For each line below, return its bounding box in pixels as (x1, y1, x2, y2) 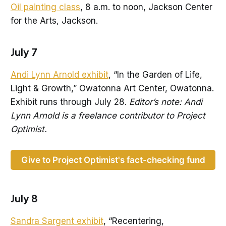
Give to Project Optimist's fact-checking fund (21, 154, 205, 165)
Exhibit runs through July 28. (10, 96, 129, 107)
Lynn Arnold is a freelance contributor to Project (10, 110, 205, 121)
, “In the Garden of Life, (108, 69, 202, 80)
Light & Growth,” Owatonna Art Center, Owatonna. (10, 83, 214, 93)
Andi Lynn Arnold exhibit (10, 69, 108, 80)
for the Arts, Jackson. (10, 15, 98, 26)
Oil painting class (10, 2, 80, 12)
